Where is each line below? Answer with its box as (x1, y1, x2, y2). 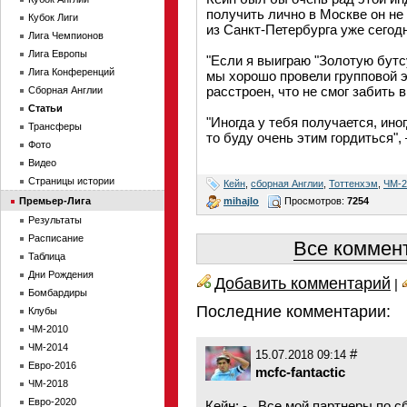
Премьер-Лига (19, 195, 91, 206)
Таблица (28, 251, 65, 262)
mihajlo (223, 194, 259, 206)
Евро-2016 (28, 360, 76, 371)
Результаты (28, 214, 82, 225)
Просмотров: (282, 194, 347, 206)
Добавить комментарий (214, 273, 391, 293)
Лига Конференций (28, 66, 114, 77)
